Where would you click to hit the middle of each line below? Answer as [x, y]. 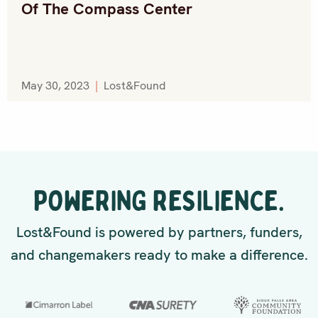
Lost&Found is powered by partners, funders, [159, 232]
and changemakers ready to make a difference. [159, 255]
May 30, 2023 [57, 86]
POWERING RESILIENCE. [159, 201]
